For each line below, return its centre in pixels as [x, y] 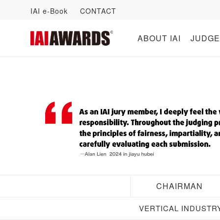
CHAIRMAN [179, 186]
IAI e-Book [49, 11]
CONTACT [98, 11]
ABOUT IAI [159, 38]
